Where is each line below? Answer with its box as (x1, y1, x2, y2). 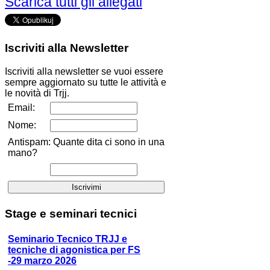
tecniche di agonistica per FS (8, 244, 140, 255)
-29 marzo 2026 (8, 255, 77, 266)
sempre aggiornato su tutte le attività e (5, 77, 166, 87)
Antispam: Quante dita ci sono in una (8, 136, 165, 147)
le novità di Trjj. (5, 87, 69, 98)
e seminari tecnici (37, 207, 137, 221)
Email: (8, 102, 35, 113)
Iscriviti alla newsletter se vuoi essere (5, 66, 163, 77)
